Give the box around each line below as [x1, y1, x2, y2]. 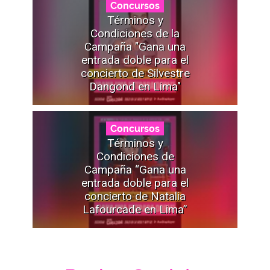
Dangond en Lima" [89, 79, 181, 93]
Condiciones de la [90, 26, 180, 40]
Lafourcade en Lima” [83, 202, 187, 216]
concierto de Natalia [84, 189, 186, 203]
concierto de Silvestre [80, 66, 190, 80]
